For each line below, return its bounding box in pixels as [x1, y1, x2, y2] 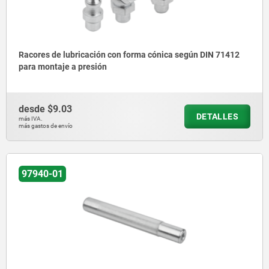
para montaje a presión [19, 62, 107, 72]
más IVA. [19, 115, 43, 122]
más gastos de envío [19, 122, 73, 130]
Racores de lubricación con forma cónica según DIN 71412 [19, 50, 240, 60]
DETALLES [196, 112, 238, 122]
